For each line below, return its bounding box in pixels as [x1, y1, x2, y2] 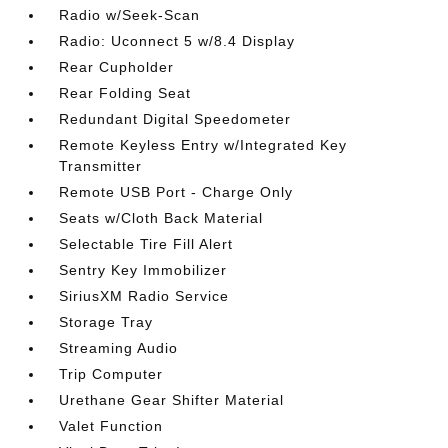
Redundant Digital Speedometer [59, 111, 292, 127]
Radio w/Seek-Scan [59, 7, 201, 23]
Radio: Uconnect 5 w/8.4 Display [59, 33, 296, 49]
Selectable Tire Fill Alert [59, 236, 234, 252]
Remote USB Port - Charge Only [59, 184, 294, 200]
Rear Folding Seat [59, 85, 192, 101]
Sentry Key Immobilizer [59, 262, 228, 278]
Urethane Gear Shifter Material [59, 392, 285, 408]
